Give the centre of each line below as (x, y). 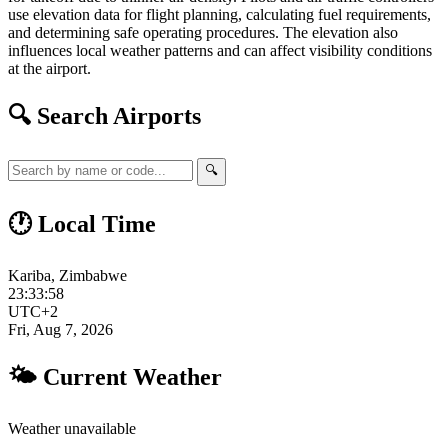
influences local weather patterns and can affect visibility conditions (220, 50)
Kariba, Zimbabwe (67, 276)
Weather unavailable (72, 429)
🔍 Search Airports (104, 115)
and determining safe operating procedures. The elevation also (203, 32)
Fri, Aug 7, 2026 (60, 330)
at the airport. (49, 68)
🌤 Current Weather (115, 377)
